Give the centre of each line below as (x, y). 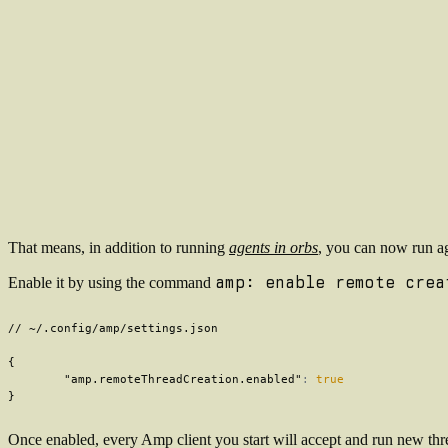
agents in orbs (273, 248)
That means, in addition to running (118, 248)
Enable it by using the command (111, 283)
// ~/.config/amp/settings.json (113, 328)
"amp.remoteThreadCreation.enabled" (183, 379)
